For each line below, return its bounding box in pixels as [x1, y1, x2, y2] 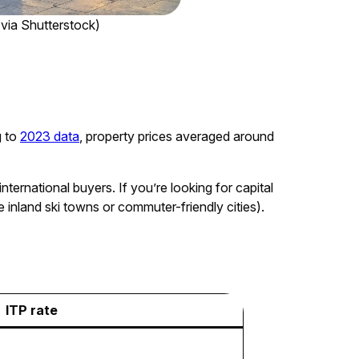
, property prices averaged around [79, 127, 274, 144]
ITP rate [6, 301, 58, 318]
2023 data [20, 127, 79, 144]
